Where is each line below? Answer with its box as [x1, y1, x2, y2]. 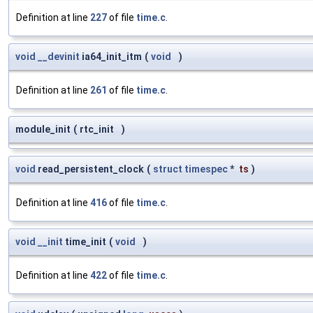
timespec [184, 163, 228, 175]
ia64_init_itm [80, 51, 142, 63]
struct [153, 163, 182, 175]
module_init [15, 124, 71, 136]
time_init [63, 236, 106, 248]
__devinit [38, 51, 80, 63]
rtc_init [80, 124, 116, 136]
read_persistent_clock [36, 163, 144, 175]
